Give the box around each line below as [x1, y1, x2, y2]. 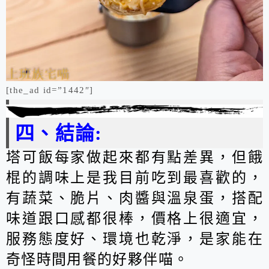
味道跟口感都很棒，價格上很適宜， [6, 211, 263, 227]
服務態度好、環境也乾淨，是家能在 [6, 231, 263, 247]
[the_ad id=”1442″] [6, 85, 94, 95]
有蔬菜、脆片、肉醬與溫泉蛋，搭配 [6, 190, 263, 207]
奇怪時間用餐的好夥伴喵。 [6, 252, 189, 268]
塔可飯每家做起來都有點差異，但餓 [6, 150, 263, 166]
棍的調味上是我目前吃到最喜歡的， [6, 170, 263, 186]
